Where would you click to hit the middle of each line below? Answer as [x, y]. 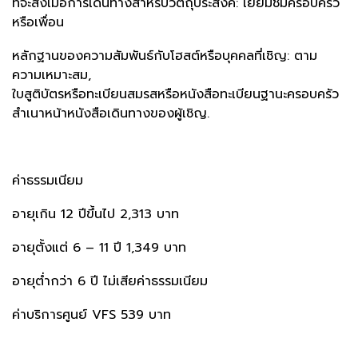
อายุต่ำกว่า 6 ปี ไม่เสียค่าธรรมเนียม [110, 281]
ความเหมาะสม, [52, 75]
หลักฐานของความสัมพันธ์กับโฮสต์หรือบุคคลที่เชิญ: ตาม [165, 56]
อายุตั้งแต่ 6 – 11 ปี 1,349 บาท [99, 247]
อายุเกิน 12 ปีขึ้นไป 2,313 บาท [95, 214]
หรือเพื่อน [38, 22]
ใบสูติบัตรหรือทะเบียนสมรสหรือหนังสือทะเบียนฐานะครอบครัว [175, 94]
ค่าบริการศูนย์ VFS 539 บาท [91, 314]
